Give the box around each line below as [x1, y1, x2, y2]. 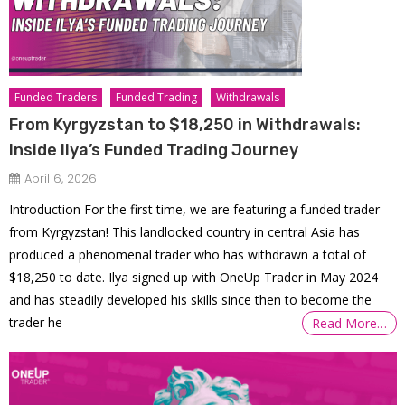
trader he [9, 313, 63, 331]
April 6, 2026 [24, 169, 98, 187]
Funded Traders [14, 89, 98, 105]
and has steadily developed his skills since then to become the [9, 290, 372, 308]
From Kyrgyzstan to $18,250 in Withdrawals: [9, 114, 362, 135]
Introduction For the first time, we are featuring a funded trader [9, 200, 381, 218]
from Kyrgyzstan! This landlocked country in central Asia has [9, 222, 361, 240]
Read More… [312, 314, 388, 332]
